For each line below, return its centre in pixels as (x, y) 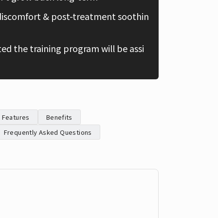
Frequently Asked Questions (48, 132)
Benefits (59, 117)
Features (16, 117)
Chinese (183, 16)
